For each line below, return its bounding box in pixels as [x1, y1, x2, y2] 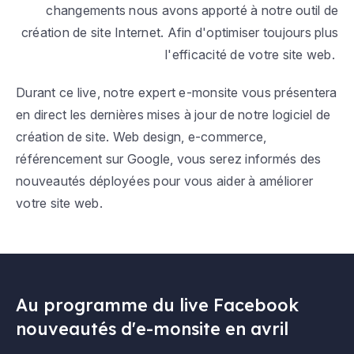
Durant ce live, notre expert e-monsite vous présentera [16, 84, 337, 100]
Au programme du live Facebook [16, 293, 299, 315]
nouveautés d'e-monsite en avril [16, 317, 288, 339]
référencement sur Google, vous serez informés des [16, 150, 322, 167]
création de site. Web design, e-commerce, [16, 128, 267, 145]
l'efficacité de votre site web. [165, 46, 338, 62]
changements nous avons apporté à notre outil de [46, 2, 338, 18]
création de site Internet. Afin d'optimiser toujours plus [21, 24, 338, 40]
